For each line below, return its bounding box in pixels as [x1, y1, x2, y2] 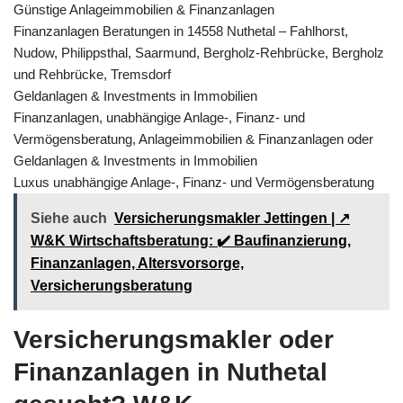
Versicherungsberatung [31, 277, 193, 293]
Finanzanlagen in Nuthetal [13, 357, 327, 386]
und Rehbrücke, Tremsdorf [13, 66, 171, 82]
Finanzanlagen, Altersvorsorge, [31, 255, 244, 271]
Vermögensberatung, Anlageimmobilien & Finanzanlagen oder [13, 130, 373, 147]
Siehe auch [31, 210, 107, 226]
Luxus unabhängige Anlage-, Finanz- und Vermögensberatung [13, 174, 374, 190]
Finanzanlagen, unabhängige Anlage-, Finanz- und [13, 109, 305, 125]
